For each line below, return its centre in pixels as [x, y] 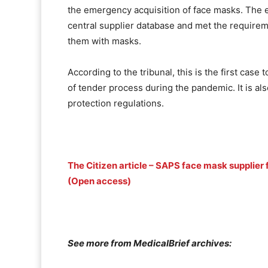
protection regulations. [116, 103]
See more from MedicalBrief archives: [150, 243]
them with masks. [104, 41]
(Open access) [99, 181]
